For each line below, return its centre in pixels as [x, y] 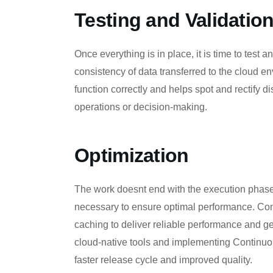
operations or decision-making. [141, 107]
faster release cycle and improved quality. [163, 260]
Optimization [132, 155]
